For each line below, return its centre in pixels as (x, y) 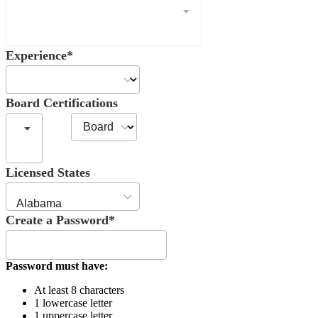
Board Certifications (62, 103)
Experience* (39, 56)
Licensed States (48, 172)
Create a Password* (60, 220)
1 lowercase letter (73, 302)
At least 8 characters (79, 290)
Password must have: (57, 265)
